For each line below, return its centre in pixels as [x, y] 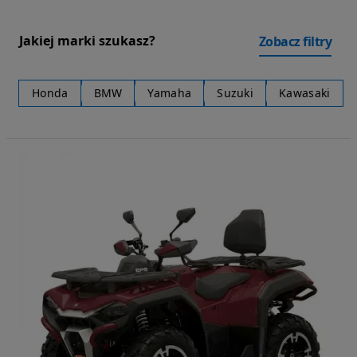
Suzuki [235, 92]
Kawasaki [305, 92]
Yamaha [170, 92]
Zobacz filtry [295, 41]
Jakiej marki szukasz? [87, 41]
